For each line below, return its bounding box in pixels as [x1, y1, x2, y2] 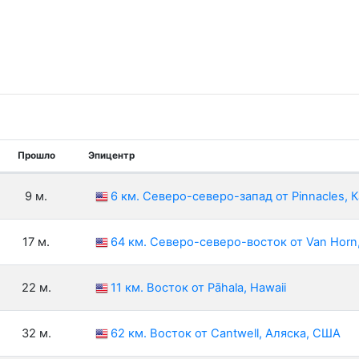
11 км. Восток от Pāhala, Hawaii [111, 280, 286, 296]
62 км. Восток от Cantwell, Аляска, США [111, 326, 341, 341]
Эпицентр [88, 150, 135, 162]
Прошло [17, 150, 55, 162]
